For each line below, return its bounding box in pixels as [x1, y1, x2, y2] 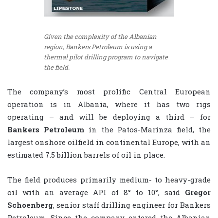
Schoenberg [7, 200, 53, 210]
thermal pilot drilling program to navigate [44, 52, 168, 61]
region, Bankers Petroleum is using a [44, 42, 152, 51]
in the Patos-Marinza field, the [84, 125, 211, 135]
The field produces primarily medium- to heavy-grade [7, 175, 211, 185]
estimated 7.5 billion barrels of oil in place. [7, 150, 165, 160]
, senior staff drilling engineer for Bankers [53, 200, 211, 210]
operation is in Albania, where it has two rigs [7, 99, 211, 109]
